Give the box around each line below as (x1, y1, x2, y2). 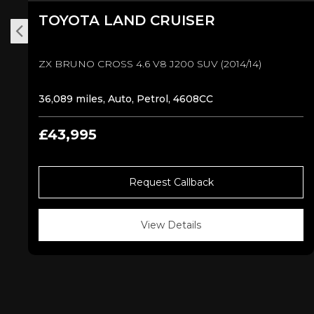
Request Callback (128, 175, 214, 189)
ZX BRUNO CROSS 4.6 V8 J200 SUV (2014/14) (39, 57, 261, 70)
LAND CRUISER (104, 11, 215, 29)
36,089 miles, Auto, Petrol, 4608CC (39, 92, 213, 105)
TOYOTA (39, 11, 104, 29)
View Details (141, 218, 201, 231)
